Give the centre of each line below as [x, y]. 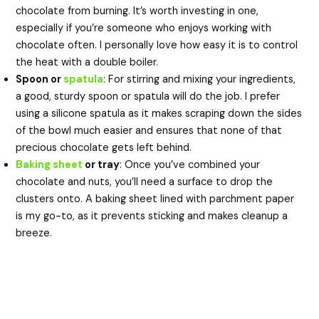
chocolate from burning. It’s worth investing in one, [137, 11]
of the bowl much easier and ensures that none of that [149, 130]
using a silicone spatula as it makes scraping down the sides [159, 113]
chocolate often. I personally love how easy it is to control [157, 45]
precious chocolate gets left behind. [104, 147]
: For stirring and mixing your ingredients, [200, 79]
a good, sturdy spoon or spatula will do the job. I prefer [148, 96]
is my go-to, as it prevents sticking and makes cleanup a [152, 216]
